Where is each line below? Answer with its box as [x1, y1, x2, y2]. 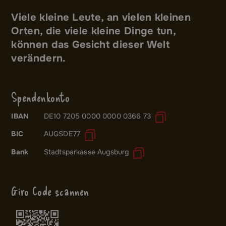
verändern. [11, 51, 66, 65]
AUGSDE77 [43, 130, 80, 139]
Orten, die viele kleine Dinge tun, [11, 24, 176, 37]
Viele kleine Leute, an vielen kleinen [11, 11, 191, 24]
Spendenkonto [11, 89, 70, 104]
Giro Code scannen [11, 184, 90, 199]
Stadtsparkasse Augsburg [43, 147, 129, 156]
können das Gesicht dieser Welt [11, 38, 169, 51]
